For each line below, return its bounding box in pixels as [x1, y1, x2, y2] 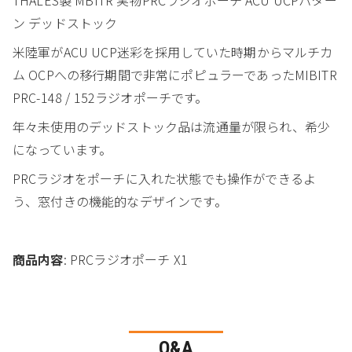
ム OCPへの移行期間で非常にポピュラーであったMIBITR [13, 64, 337, 84]
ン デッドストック [13, 13, 118, 32]
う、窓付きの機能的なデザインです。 [13, 191, 227, 211]
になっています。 [13, 139, 112, 159]
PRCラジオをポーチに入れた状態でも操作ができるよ [13, 168, 316, 188]
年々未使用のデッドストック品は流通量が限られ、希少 [13, 116, 331, 136]
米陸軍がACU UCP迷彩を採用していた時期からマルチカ [13, 42, 333, 61]
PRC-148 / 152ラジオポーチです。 [13, 87, 208, 107]
